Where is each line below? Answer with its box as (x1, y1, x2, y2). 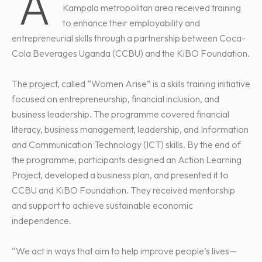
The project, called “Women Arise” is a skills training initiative (12, 77, 250, 89)
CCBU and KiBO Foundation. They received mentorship (12, 184, 235, 196)
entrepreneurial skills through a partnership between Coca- (12, 32, 246, 44)
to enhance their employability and (63, 16, 200, 29)
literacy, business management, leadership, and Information (12, 123, 249, 135)
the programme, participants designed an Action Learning (12, 153, 242, 166)
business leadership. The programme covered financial (12, 108, 229, 120)
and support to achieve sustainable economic (12, 199, 193, 211)
